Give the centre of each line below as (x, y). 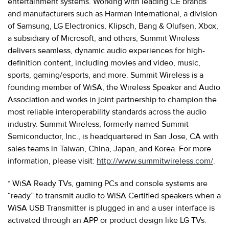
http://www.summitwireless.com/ (155, 161)
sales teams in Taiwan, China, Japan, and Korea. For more (109, 148)
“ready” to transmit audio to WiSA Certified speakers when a (114, 196)
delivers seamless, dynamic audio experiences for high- (106, 50)
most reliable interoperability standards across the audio (107, 112)
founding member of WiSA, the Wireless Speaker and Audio (114, 87)
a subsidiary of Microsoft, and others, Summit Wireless (104, 38)
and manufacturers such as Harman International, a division (112, 14)
